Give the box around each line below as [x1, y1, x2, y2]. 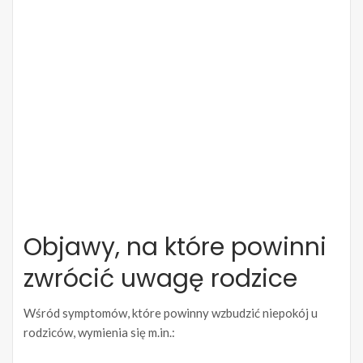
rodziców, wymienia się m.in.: [23, 325, 175, 340]
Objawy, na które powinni [23, 230, 327, 265]
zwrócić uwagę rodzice [23, 262, 297, 297]
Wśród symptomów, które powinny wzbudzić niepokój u [23, 305, 318, 321]
